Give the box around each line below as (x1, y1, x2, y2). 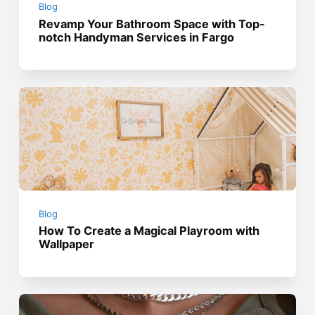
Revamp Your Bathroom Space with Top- (39, 16, 266, 31)
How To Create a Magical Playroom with (39, 224, 260, 238)
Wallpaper (39, 237, 95, 252)
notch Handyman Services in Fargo (39, 30, 235, 44)
